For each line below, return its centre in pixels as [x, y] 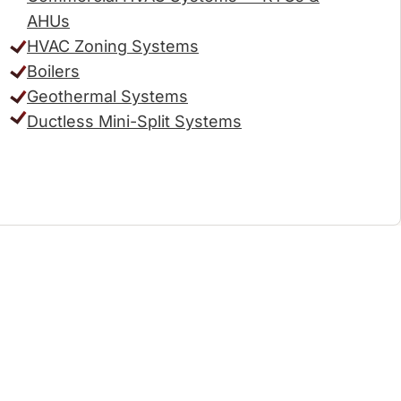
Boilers [53, 71]
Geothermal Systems [107, 96]
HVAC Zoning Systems [113, 46]
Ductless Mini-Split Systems [134, 121]
